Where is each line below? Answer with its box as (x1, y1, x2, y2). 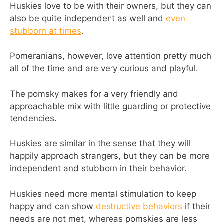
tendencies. (10, 113, 57, 123)
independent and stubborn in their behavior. (10, 163, 187, 174)
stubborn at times (10, 25, 81, 36)
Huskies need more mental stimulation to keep (10, 188, 196, 199)
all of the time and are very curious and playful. (10, 63, 198, 74)
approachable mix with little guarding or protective (10, 101, 211, 111)
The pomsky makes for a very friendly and (10, 88, 178, 99)
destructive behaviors (96, 201, 185, 211)
